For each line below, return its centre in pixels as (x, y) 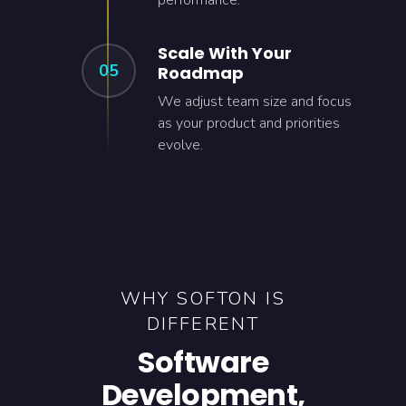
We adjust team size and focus (255, 101)
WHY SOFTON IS (203, 299)
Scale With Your (225, 53)
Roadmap (201, 73)
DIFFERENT (203, 324)
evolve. (180, 145)
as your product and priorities (249, 123)
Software (203, 362)
